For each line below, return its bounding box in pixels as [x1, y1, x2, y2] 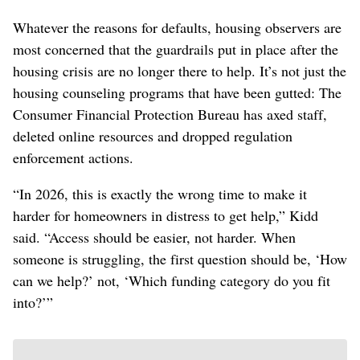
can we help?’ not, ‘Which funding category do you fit [13, 270, 330, 290]
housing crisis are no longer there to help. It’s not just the [13, 60, 346, 80]
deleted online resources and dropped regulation [13, 125, 292, 145]
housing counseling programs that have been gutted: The [13, 82, 342, 102]
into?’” [13, 292, 53, 312]
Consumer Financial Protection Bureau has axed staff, [13, 104, 327, 124]
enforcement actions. [13, 147, 133, 167]
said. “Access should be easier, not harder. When [13, 227, 296, 247]
